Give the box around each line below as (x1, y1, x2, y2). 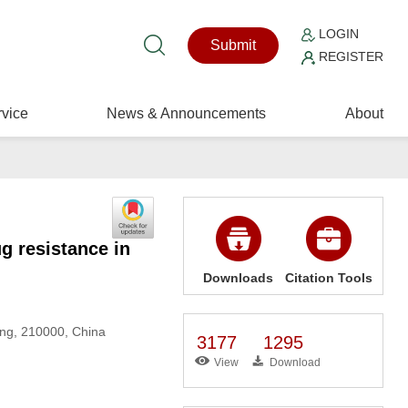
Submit (210, 37, 257, 53)
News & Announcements (107, 106, 267, 121)
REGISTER (315, 49, 384, 64)
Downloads (203, 270, 274, 285)
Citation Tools (284, 270, 372, 285)
